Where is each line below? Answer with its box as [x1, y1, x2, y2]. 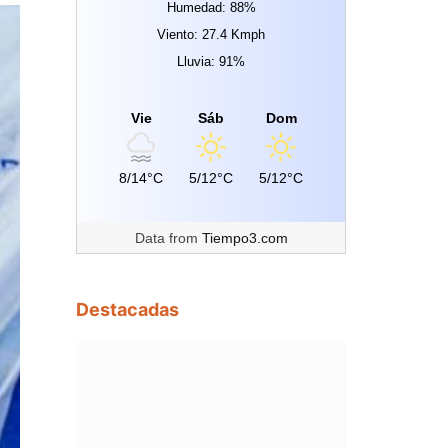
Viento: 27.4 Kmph [157, 27, 265, 42]
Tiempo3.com [201, 230, 288, 246]
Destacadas [76, 299, 179, 320]
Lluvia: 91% [177, 54, 245, 69]
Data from [134, 230, 202, 246]
